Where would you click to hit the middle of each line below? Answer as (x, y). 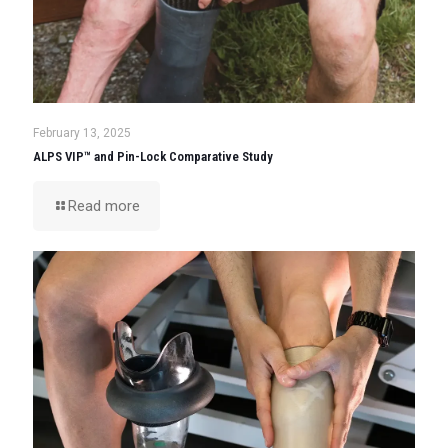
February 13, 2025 (82, 133)
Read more (104, 206)
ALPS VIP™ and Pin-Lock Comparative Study (153, 157)
